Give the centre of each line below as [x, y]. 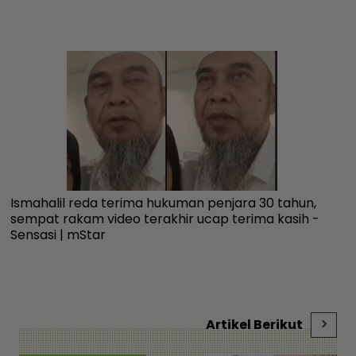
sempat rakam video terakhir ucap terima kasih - [165, 219]
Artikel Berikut [254, 324]
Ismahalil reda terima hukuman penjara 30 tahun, [164, 203]
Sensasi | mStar [58, 234]
